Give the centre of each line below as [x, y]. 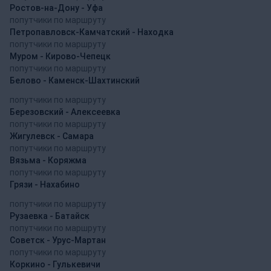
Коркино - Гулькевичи [55, 264]
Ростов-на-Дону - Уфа [56, 8]
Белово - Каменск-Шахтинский [75, 80]
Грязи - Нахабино [45, 184]
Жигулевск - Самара [52, 136]
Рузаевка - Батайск [50, 216]
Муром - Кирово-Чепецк [60, 56]
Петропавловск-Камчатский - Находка [92, 32]
